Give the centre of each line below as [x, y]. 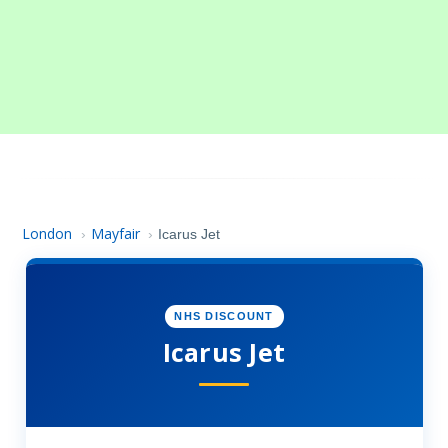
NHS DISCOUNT [224, 316]
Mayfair [115, 233]
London [47, 233]
